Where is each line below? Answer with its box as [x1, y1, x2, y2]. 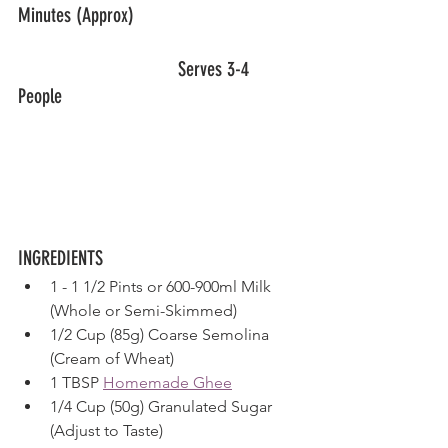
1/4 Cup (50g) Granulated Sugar [50, 396, 276, 416]
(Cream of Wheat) [50, 348, 174, 368]
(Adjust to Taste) [50, 420, 163, 440]
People [18, 83, 67, 108]
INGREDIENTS [18, 245, 103, 270]
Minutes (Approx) [18, 2, 134, 27]
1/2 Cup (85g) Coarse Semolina [50, 324, 273, 344]
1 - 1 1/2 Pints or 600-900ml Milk [50, 276, 275, 296]
